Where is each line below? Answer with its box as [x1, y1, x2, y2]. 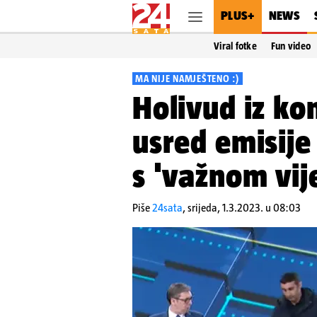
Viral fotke [214, 40, 257, 52]
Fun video [270, 40, 311, 52]
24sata [152, 202, 183, 214]
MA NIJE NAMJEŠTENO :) [135, 73, 240, 84]
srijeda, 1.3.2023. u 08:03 [188, 202, 301, 214]
